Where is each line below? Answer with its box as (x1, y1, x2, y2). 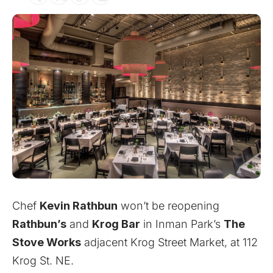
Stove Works (12, 236, 81, 249)
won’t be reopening (118, 199, 219, 213)
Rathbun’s (12, 218, 66, 231)
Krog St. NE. (12, 254, 74, 268)
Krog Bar (92, 218, 140, 231)
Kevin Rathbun (40, 199, 118, 213)
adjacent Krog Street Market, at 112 (81, 236, 258, 249)
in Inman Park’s (140, 218, 224, 231)
